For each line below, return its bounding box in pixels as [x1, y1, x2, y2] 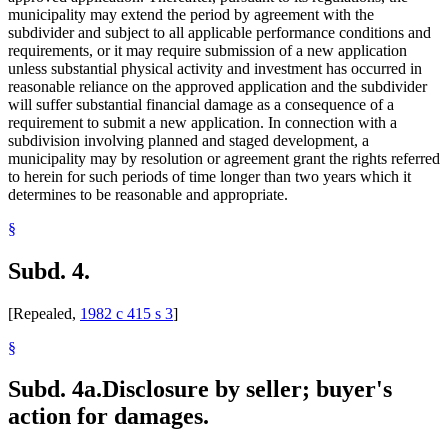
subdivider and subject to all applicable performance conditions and [8, 23, 431, 41]
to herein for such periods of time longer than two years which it [8, 167, 411, 185]
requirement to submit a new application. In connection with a [8, 113, 397, 131]
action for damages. [8, 403, 209, 430]
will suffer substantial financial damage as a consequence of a [8, 95, 394, 113]
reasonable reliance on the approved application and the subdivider [8, 77, 427, 95]
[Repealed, [8, 304, 80, 322]
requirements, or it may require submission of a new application [8, 41, 407, 59]
